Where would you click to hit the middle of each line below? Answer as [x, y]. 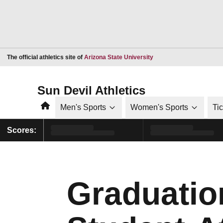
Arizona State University [119, 57]
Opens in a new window [185, 56]
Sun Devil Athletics [91, 90]
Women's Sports [159, 107]
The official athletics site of [46, 57]
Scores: [22, 130]
